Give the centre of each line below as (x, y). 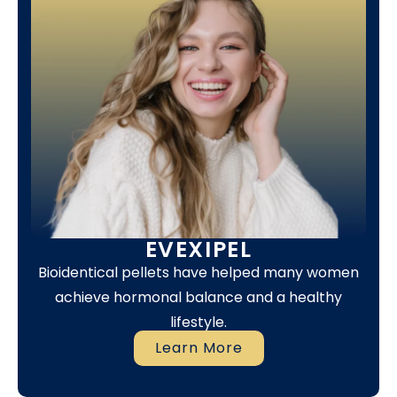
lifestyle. (198, 323)
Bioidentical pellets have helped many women (198, 273)
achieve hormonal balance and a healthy (198, 298)
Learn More (198, 347)
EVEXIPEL (198, 250)
